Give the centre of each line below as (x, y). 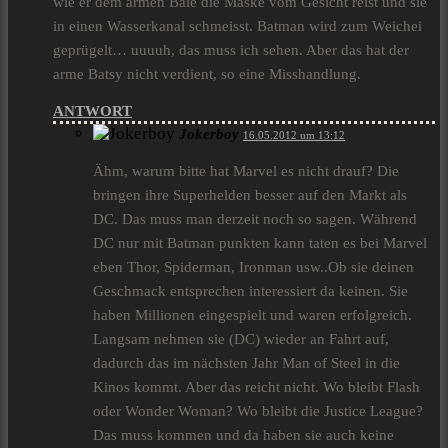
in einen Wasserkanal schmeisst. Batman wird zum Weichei (237, 26)
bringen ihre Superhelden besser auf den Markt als (250, 195)
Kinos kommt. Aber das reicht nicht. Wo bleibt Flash (256, 387)
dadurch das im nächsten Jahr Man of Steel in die (246, 363)
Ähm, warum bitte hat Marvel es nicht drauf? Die (246, 171)
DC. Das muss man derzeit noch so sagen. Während (255, 219)
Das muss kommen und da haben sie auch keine (243, 435)
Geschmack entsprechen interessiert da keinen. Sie (250, 291)
